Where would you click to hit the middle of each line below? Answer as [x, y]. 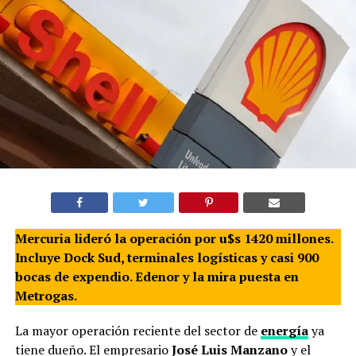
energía [284, 331]
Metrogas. [46, 296]
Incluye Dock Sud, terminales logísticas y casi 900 [166, 258]
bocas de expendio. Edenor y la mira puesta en [157, 277]
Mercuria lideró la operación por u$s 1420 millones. [174, 239]
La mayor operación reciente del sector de [137, 331]
